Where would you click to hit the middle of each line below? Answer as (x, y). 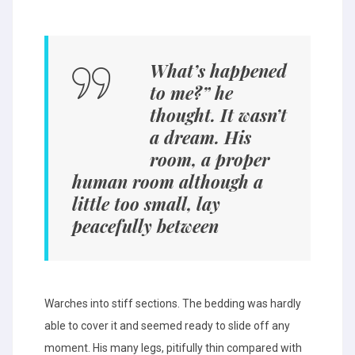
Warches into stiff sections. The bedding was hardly (173, 303)
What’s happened (218, 71)
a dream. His (200, 137)
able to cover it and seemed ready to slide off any (167, 326)
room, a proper (210, 159)
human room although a (168, 181)
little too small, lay (146, 204)
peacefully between (145, 226)
